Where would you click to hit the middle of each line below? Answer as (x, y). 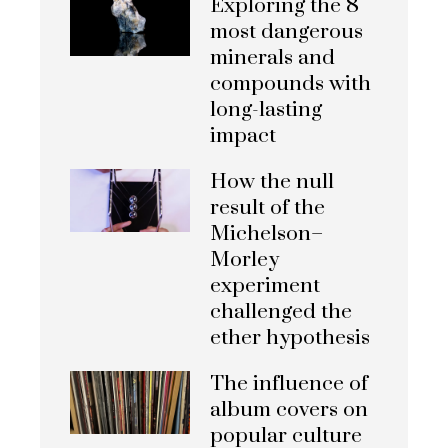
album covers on (289, 410)
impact (243, 136)
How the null (272, 182)
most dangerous (286, 32)
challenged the (281, 312)
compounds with (290, 84)
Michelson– (266, 234)
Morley (244, 260)
